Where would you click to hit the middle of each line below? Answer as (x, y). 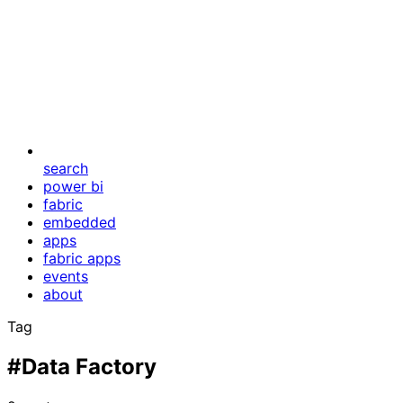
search (66, 168)
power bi (73, 186)
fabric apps (82, 258)
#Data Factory (82, 366)
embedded (80, 222)
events (66, 276)
